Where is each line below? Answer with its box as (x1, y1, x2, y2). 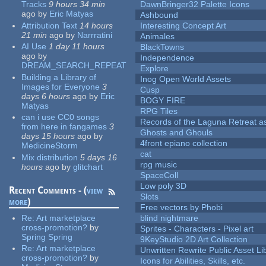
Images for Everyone (21, 81, 100, 91)
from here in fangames (21, 122, 107, 132)
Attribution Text (21, 20, 78, 30)
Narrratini (77, 30, 113, 40)
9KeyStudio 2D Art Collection (140, 235, 248, 245)
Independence (140, 53, 195, 63)
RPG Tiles (140, 106, 178, 116)
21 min (21, 30, 47, 40)
